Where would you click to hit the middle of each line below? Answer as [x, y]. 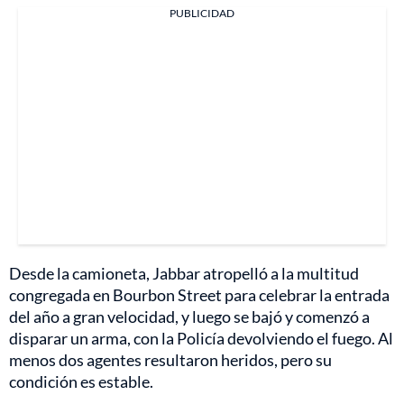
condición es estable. [81, 381]
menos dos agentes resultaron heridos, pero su [170, 359]
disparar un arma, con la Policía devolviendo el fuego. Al [201, 338]
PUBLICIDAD [202, 13]
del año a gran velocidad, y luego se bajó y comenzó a [189, 316]
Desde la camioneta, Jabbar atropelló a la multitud [184, 273]
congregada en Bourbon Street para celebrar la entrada [199, 294]
